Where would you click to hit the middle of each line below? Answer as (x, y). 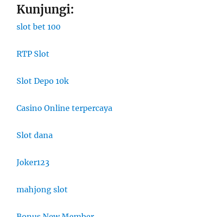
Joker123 (33, 163)
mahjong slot (42, 190)
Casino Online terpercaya (65, 108)
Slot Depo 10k (43, 81)
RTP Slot (33, 54)
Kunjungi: (46, 10)
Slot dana (35, 135)
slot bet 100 (39, 27)
